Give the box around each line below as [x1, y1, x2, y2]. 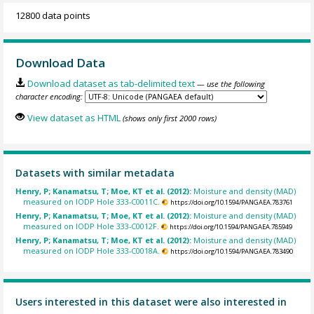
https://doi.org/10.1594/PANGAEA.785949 [169, 222, 292, 232]
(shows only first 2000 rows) [122, 112, 217, 123]
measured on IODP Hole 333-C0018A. [23, 245, 161, 257]
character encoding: [15, 91, 83, 102]
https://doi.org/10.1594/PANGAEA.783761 [170, 197, 293, 207]
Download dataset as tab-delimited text [27, 77, 195, 90]
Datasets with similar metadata [15, 166, 175, 180]
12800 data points [15, 8, 91, 22]
